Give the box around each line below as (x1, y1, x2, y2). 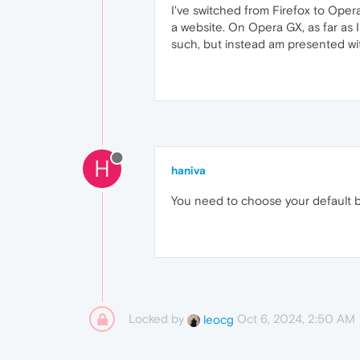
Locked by (129, 312, 187, 325)
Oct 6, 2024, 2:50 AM (237, 312, 355, 325)
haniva (171, 164, 206, 177)
